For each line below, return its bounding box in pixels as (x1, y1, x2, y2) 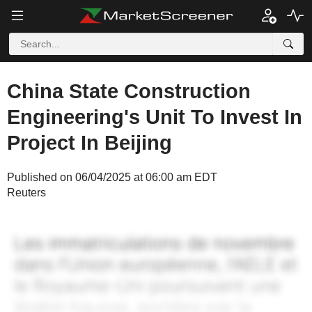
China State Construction (7, 80, 251, 102)
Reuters (7, 187, 46, 198)
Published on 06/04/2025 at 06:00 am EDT (7, 171, 217, 183)
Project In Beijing (7, 132, 172, 154)
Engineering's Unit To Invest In (7, 106, 302, 128)
